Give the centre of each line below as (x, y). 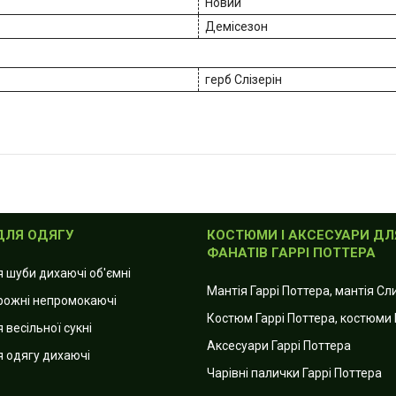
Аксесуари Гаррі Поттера (278, 346)
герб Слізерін (244, 80)
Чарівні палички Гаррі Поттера (294, 373)
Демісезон (236, 27)
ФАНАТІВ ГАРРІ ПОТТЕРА (291, 253)
